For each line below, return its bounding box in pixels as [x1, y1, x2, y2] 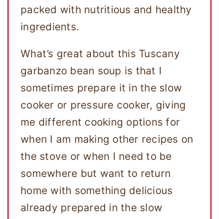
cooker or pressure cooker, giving [21, 99, 186, 111]
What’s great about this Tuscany [21, 47, 180, 60]
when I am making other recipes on [21, 133, 194, 146]
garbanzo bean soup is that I [21, 65, 162, 77]
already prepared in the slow [21, 201, 162, 214]
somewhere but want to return [21, 167, 171, 180]
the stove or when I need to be [21, 150, 172, 163]
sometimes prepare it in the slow [21, 82, 182, 94]
